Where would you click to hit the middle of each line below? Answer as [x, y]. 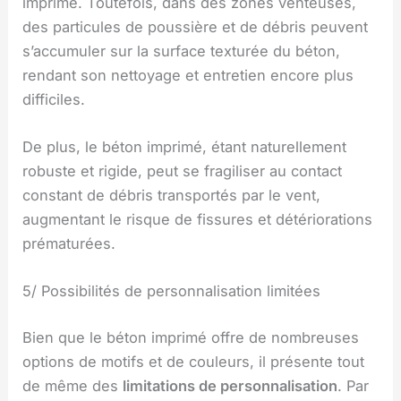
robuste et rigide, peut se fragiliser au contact [183, 171]
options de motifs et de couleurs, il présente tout [194, 361]
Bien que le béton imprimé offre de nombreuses [191, 337]
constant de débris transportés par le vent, [172, 195]
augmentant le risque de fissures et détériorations [198, 219]
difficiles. [54, 99]
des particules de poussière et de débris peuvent [196, 26]
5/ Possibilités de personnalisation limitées [172, 291]
